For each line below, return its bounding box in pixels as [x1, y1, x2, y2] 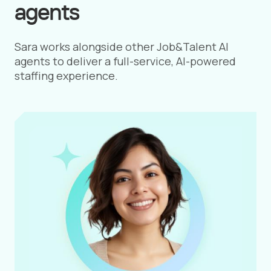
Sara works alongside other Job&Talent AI [15, 39, 229, 54]
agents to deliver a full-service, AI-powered [15, 53, 236, 68]
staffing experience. [15, 68, 118, 83]
